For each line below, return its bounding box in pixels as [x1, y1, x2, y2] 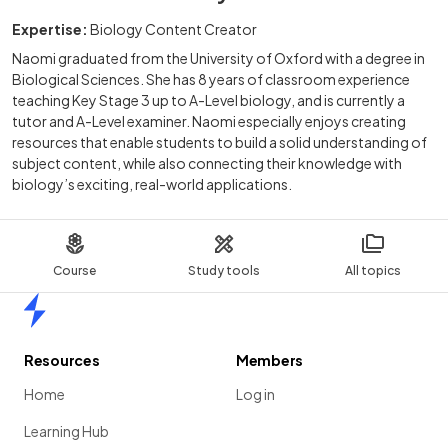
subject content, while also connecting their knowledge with [12, 153, 402, 172]
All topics [345, 262, 402, 278]
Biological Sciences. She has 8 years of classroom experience [12, 69, 410, 88]
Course [53, 262, 97, 278]
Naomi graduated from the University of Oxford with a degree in [12, 48, 425, 67]
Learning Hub [24, 422, 109, 440]
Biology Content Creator [90, 19, 257, 38]
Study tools [187, 262, 260, 278]
